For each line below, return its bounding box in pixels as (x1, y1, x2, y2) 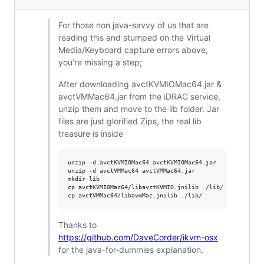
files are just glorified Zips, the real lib (58, 115, 202, 126)
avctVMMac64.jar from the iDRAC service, (58, 91, 220, 101)
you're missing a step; (58, 57, 142, 67)
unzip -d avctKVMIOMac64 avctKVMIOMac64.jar (67, 159, 216, 166)
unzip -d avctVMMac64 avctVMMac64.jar (67, 167, 195, 174)
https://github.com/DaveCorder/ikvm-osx (58, 232, 218, 242)
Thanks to (58, 219, 97, 230)
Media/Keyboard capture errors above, (58, 44, 208, 55)
